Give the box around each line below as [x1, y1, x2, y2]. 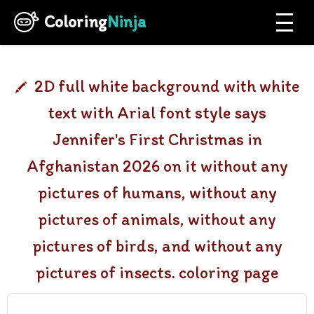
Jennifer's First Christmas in [52, 129, 262, 149]
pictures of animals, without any [38, 209, 276, 229]
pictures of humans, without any [37, 182, 277, 203]
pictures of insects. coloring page [36, 262, 278, 282]
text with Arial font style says [48, 102, 266, 123]
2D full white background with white [34, 76, 299, 96]
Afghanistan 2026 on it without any [26, 156, 288, 176]
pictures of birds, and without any [32, 235, 282, 256]
